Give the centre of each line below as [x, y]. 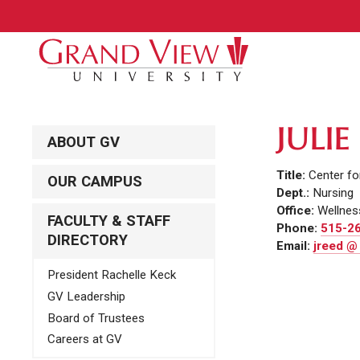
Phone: [298, 229]
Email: [295, 246]
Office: [297, 211]
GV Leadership [86, 297]
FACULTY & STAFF [108, 221]
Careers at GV [84, 340]
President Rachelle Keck [111, 275]
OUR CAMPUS [94, 181]
